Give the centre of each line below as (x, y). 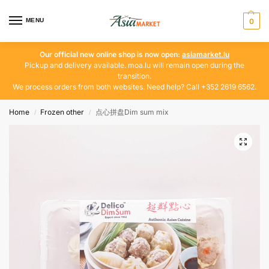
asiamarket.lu (206, 54)
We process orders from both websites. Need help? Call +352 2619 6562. (134, 87)
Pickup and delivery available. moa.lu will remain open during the (134, 65)
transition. (134, 76)
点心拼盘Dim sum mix (132, 112)
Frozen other (62, 112)
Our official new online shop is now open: (111, 54)
